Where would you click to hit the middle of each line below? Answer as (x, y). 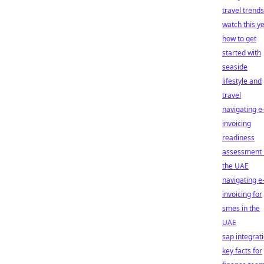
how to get (239, 39)
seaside (235, 67)
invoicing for (242, 194)
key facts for (242, 251)
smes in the (241, 208)
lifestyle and (242, 81)
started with (242, 53)
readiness (238, 138)
